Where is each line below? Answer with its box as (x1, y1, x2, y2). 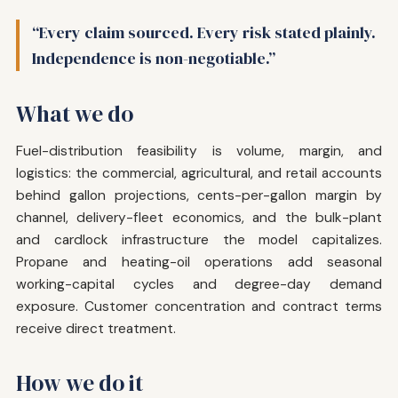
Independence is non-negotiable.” (32, 46, 275, 69)
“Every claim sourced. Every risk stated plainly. (32, 20, 376, 44)
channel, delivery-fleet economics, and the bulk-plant (16, 208, 382, 227)
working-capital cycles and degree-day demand (16, 275, 382, 293)
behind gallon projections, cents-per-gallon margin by (16, 186, 382, 204)
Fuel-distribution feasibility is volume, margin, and (16, 141, 382, 160)
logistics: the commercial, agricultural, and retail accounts (16, 163, 382, 182)
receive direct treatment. (16, 319, 176, 338)
